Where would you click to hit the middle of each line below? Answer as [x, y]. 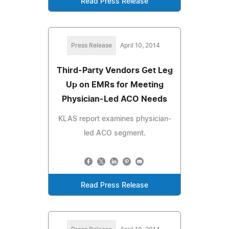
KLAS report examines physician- [114, 119]
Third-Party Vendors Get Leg [114, 70]
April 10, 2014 [140, 45]
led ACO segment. [114, 133]
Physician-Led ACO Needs [114, 99]
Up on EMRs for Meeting [114, 85]
